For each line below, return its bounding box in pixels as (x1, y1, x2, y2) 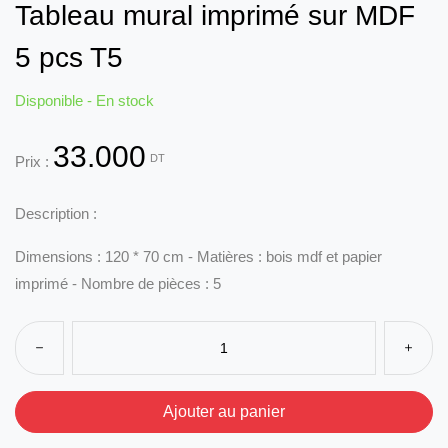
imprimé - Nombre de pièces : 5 (15, 275, 221, 293)
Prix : (15, 153, 53, 171)
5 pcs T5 (15, 42, 123, 74)
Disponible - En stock (15, 92, 154, 110)
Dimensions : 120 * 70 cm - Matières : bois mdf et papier (15, 248, 382, 266)
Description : (15, 205, 97, 223)
